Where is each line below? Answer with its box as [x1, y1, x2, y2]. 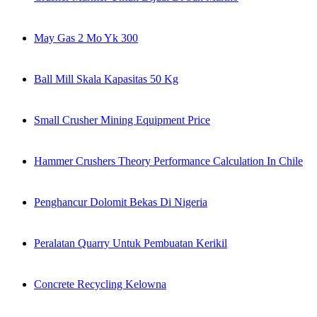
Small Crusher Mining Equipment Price [34, 114, 210, 127]
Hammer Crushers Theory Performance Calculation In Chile [34, 155, 303, 168]
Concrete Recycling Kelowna [34, 278, 166, 291]
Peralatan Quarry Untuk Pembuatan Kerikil [34, 237, 227, 250]
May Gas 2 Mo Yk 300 [34, 32, 138, 45]
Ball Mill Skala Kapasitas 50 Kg [34, 73, 178, 86]
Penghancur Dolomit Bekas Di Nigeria [34, 196, 207, 209]
